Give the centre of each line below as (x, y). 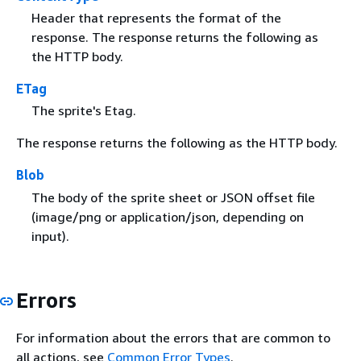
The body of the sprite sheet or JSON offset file (173, 197)
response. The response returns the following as (174, 37)
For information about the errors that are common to (173, 338)
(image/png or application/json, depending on (167, 216)
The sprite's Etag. (83, 111)
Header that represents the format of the (156, 18)
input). (50, 236)
